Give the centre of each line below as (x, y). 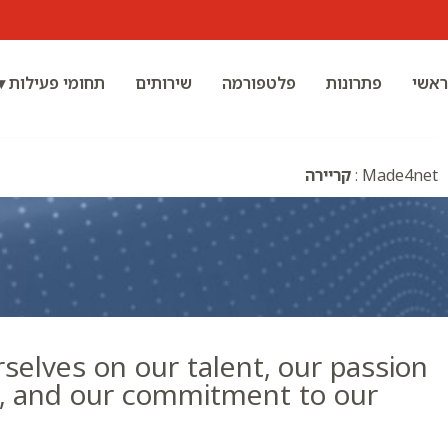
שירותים (163, 83)
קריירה (328, 175)
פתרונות (354, 83)
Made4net (400, 175)
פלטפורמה (259, 83)
